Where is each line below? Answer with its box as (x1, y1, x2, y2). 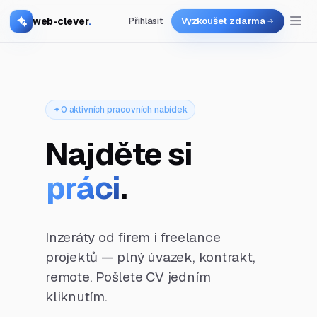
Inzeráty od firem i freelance (45, 229, 221, 247)
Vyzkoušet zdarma (180, 15, 266, 27)
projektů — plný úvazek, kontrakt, (45, 248, 255, 267)
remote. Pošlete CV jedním (45, 268, 211, 287)
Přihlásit (129, 15, 163, 27)
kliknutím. (45, 288, 108, 306)
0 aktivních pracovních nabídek (61, 104, 188, 115)
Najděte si (45, 134, 192, 175)
